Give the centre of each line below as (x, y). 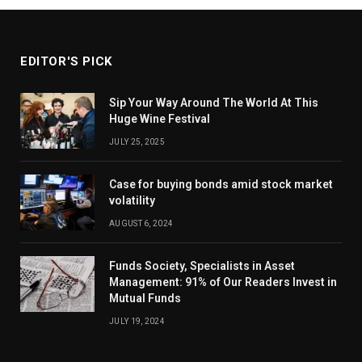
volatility (132, 200)
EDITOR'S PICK (66, 61)
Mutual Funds (145, 298)
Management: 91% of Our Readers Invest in (223, 282)
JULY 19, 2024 (137, 321)
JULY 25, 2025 (137, 141)
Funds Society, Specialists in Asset (202, 265)
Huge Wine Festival (160, 118)
